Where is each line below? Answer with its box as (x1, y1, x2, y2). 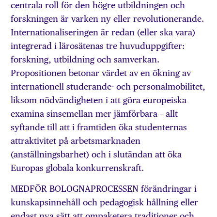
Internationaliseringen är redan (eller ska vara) (11, 27, 196, 38)
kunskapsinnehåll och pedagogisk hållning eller (11, 197, 199, 207)
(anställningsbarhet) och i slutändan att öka (11, 149, 182, 160)
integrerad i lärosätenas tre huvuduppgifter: (11, 41, 186, 51)
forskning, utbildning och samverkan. (11, 54, 160, 65)
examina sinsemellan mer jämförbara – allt (11, 108, 178, 119)
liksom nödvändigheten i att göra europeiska (11, 95, 187, 106)
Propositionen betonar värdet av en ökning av (11, 68, 191, 78)
